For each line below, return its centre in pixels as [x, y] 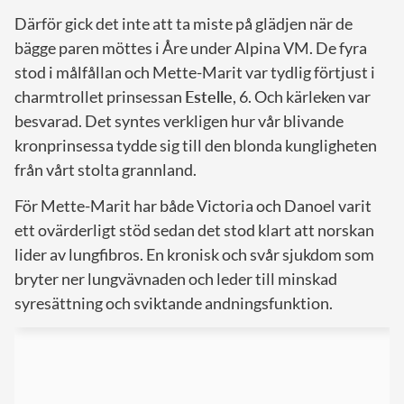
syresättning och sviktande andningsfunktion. [174, 303]
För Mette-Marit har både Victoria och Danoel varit [193, 205]
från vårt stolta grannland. [106, 169]
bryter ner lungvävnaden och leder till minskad [176, 278]
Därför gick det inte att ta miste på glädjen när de [184, 23]
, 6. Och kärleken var [302, 96]
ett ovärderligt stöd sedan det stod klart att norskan [194, 230]
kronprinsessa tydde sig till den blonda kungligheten [196, 145]
